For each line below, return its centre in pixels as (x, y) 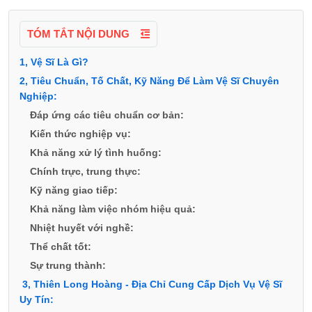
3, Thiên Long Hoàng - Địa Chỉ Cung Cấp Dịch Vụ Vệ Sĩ (151, 284)
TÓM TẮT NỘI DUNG (80, 34)
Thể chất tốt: (61, 247)
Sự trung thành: (68, 265)
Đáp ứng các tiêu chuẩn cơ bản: (107, 115)
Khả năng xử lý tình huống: (96, 153)
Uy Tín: (37, 299)
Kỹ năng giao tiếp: (74, 190)
